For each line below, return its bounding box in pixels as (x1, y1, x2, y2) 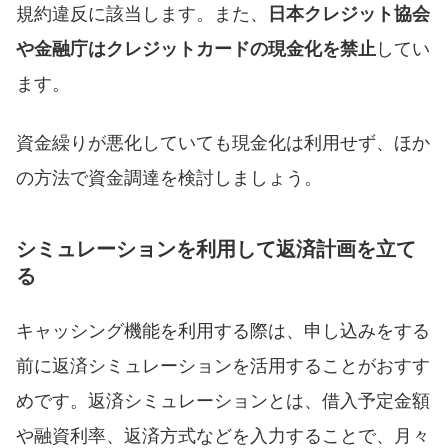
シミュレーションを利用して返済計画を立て (16, 235, 416, 263)
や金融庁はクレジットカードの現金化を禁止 (16, 36, 376, 61)
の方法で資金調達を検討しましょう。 (16, 165, 322, 190)
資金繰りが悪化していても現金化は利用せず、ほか (16, 130, 430, 155)
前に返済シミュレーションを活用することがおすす (16, 353, 430, 378)
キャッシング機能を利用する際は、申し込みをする (16, 318, 430, 343)
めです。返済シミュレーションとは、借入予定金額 (16, 388, 430, 413)
